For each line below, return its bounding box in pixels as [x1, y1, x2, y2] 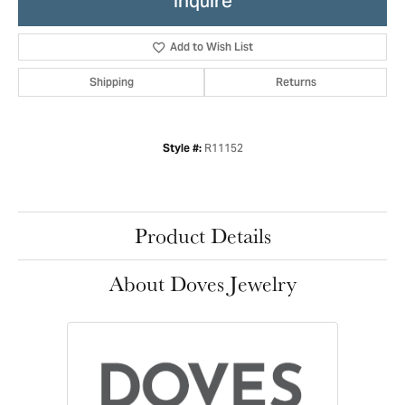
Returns [275, 75, 316, 89]
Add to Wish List [170, 40, 254, 53]
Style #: [162, 141, 202, 155]
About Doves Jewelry [108, 269, 297, 297]
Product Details [134, 221, 271, 250]
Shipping [89, 75, 134, 89]
